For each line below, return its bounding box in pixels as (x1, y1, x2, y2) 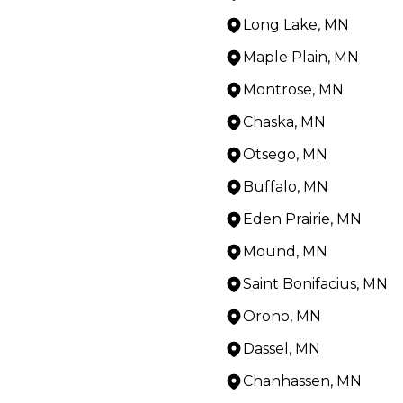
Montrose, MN (243, 80, 344, 98)
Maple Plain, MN (243, 48, 359, 66)
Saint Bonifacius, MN (243, 274, 388, 292)
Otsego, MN (243, 145, 327, 163)
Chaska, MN (243, 112, 326, 130)
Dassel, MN (243, 339, 320, 357)
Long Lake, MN (243, 15, 349, 33)
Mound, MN (243, 242, 327, 260)
